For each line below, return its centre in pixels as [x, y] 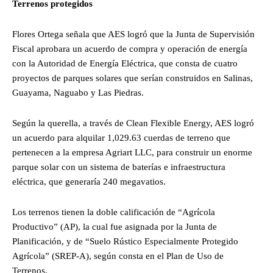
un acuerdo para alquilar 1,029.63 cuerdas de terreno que [121, 137]
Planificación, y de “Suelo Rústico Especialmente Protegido [125, 241]
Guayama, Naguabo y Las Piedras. [78, 92]
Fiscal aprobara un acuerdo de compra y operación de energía [130, 48]
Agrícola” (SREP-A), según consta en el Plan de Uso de [118, 256]
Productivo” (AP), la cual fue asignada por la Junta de [115, 226]
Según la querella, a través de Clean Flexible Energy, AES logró [133, 123]
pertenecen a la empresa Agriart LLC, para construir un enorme [132, 152]
